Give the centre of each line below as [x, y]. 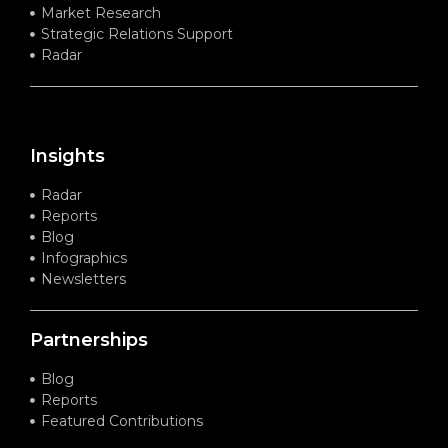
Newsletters [84, 278]
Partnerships [89, 339]
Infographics [84, 257]
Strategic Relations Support [137, 33]
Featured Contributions [122, 420]
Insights [67, 155]
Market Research [101, 12]
